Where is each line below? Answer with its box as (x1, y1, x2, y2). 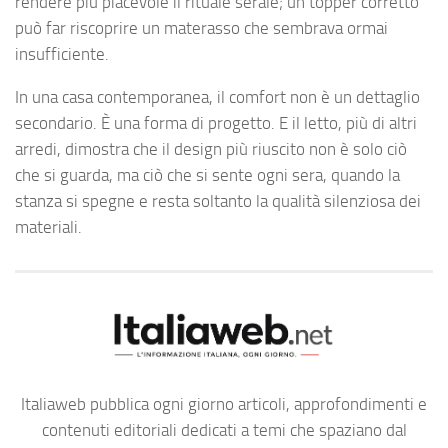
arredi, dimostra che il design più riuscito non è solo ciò (15, 139, 407, 160)
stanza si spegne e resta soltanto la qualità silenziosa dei (15, 191, 421, 212)
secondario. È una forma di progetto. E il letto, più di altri (15, 113, 417, 134)
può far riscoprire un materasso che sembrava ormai (15, 18, 388, 39)
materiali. (15, 217, 82, 238)
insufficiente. (15, 44, 109, 65)
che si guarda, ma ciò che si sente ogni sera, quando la (15, 165, 400, 186)
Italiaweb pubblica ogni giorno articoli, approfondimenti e (21, 393, 427, 414)
